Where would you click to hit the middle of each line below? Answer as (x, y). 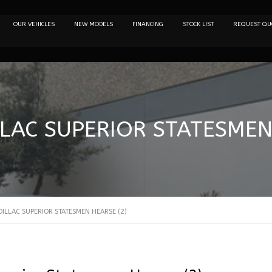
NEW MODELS (93, 24)
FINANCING (148, 24)
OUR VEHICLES (34, 24)
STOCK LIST (198, 24)
